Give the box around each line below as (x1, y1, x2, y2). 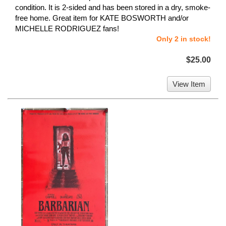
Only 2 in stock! (156, 35, 211, 43)
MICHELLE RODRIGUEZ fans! (15, 24, 119, 33)
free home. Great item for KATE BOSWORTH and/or (15, 14, 189, 23)
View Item (173, 80, 205, 89)
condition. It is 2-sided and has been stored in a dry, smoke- (15, 3, 210, 12)
